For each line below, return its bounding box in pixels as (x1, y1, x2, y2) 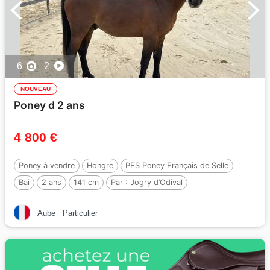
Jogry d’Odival (130, 178, 183, 187)
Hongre (87, 161, 113, 170)
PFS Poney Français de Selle (125, 161, 228, 170)
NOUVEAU (20, 86, 51, 92)
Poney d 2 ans (14, 99, 85, 111)
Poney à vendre (19, 161, 75, 170)
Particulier (63, 209, 98, 218)
